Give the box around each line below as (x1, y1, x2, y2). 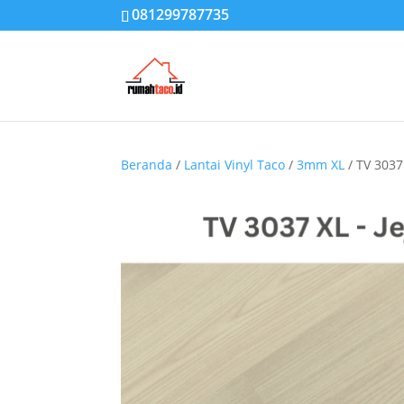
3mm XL (297, 156, 345, 173)
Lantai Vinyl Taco (184, 156, 286, 173)
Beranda (121, 156, 173, 173)
